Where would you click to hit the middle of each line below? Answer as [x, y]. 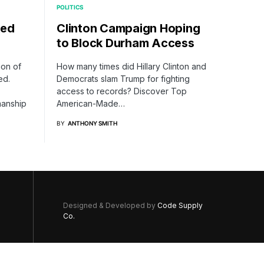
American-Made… [91, 103]
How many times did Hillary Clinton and [131, 66]
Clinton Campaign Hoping [128, 28]
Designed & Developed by [110, 205]
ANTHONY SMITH [93, 123]
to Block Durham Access [126, 43]
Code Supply [180, 205]
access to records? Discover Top [122, 91]
